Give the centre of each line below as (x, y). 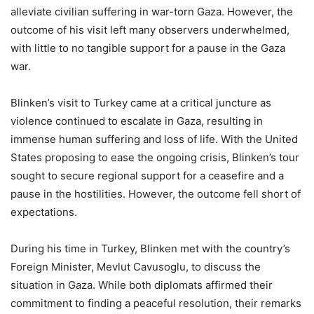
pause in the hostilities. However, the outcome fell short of (156, 194)
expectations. (44, 212)
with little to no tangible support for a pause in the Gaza (148, 48)
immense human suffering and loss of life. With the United (154, 139)
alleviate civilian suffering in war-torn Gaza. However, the (152, 12)
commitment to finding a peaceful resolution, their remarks (156, 303)
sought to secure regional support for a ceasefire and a (147, 176)
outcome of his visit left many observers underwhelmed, (150, 30)
